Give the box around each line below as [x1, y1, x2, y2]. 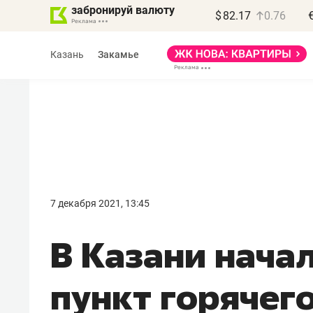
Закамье [98, 48, 139, 60]
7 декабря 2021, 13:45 [50, 198, 150, 209]
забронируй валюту [71, 3, 175, 17]
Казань [50, 48, 84, 60]
